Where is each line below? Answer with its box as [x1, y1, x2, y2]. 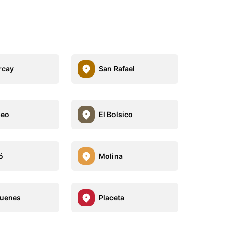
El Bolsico [98, 110, 133, 119]
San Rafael [98, 64, 135, 73]
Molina [98, 152, 123, 161]
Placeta [98, 193, 124, 202]
